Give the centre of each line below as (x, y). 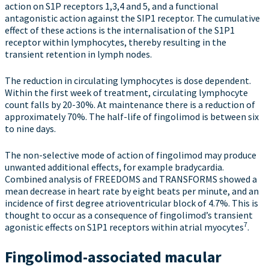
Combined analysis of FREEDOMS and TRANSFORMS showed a (131, 179)
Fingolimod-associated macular (113, 257)
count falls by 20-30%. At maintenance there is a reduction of (130, 104)
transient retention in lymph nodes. (78, 54)
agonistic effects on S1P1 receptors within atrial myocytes (124, 227)
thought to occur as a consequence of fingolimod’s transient (129, 215)
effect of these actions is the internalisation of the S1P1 (120, 30)
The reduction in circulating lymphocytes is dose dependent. (128, 80)
